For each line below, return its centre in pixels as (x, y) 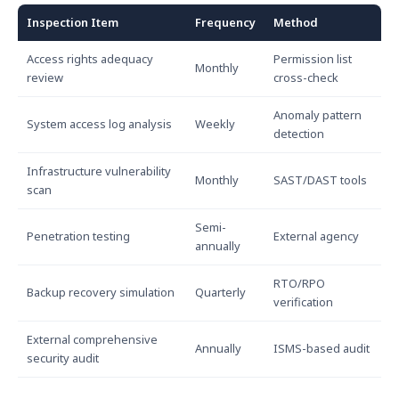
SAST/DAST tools (320, 180)
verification (303, 302)
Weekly (215, 124)
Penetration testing (78, 236)
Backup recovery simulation (101, 292)
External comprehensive (92, 339)
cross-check (306, 77)
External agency (316, 236)
